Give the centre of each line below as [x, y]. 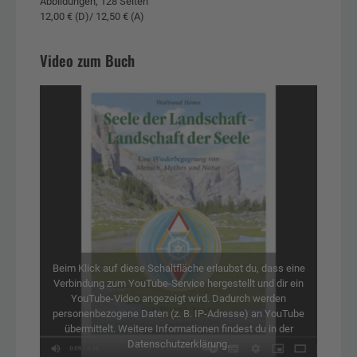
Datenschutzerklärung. [178, 343]
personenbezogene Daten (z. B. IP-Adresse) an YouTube [178, 313]
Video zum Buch [87, 60]
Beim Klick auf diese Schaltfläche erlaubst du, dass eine [178, 268]
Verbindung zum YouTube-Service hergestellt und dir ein [178, 283]
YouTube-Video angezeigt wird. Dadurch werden [178, 298]
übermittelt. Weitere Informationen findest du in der [178, 328]
